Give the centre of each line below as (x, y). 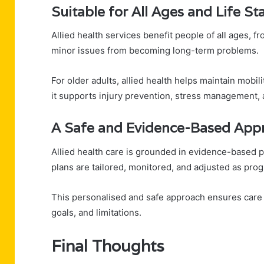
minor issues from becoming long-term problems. (155, 51)
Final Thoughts (108, 246)
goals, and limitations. (96, 212)
